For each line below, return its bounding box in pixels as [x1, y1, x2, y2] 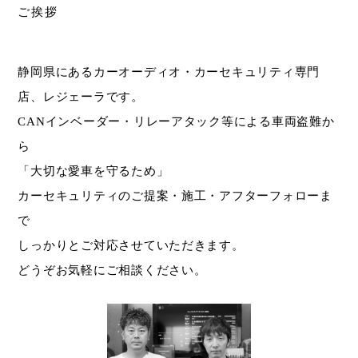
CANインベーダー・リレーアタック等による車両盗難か [18, 114, 335, 128]
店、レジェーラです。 [18, 89, 144, 103]
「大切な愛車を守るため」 [18, 164, 169, 177]
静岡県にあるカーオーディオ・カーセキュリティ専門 [18, 65, 320, 78]
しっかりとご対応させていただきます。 [18, 238, 245, 252]
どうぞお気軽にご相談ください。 [18, 263, 207, 276]
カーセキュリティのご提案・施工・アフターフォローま [18, 189, 332, 202]
